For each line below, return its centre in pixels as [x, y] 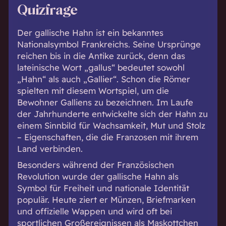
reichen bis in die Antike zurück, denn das [101, 56]
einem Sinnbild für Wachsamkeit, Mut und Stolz [111, 126]
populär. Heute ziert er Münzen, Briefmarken [106, 199]
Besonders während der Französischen [95, 164]
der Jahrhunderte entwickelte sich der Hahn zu [112, 114]
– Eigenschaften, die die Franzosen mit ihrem [107, 137]
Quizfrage [47, 11]
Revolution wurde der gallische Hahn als [98, 176]
